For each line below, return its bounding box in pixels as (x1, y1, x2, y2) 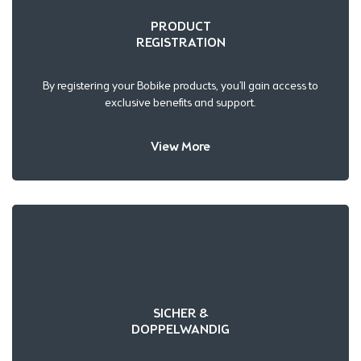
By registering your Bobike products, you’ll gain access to (43, 78, 318, 93)
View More (151, 138, 210, 154)
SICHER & (153, 305, 208, 321)
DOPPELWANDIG (131, 321, 230, 337)
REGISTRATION (135, 34, 226, 50)
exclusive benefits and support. (105, 95, 256, 110)
